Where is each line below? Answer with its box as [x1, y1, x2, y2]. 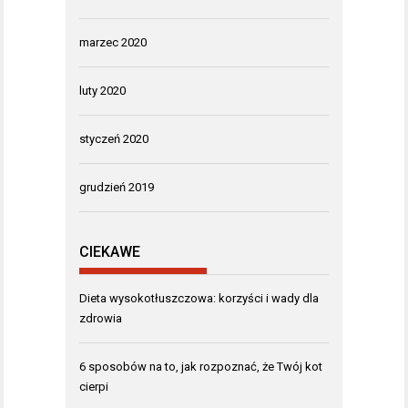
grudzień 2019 [79, 180, 154, 194]
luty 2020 [79, 84, 126, 97]
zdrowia [79, 311, 122, 325]
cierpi [79, 379, 108, 393]
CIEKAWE [79, 242, 140, 260]
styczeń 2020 [79, 132, 148, 146]
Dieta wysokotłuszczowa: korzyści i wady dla [79, 291, 319, 305]
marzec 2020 [79, 36, 147, 49]
